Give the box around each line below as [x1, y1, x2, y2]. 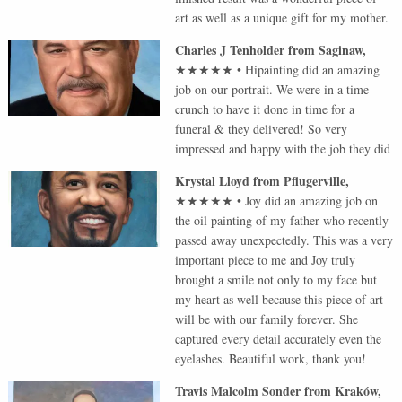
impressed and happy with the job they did [175, 139, 391, 157]
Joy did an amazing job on [245, 191, 379, 209]
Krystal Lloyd [175, 170, 250, 190]
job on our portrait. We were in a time [175, 80, 370, 98]
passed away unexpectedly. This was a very [175, 231, 394, 249]
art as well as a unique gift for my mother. [175, 8, 389, 26]
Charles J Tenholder [175, 39, 285, 59]
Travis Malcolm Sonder [175, 380, 301, 400]
